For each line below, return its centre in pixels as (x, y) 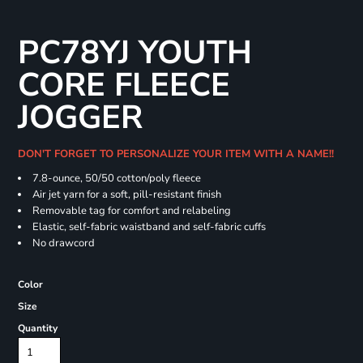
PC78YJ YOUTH (135, 53)
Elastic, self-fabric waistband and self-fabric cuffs (149, 227)
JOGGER (80, 118)
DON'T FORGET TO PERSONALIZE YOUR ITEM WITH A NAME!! (179, 154)
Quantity (37, 329)
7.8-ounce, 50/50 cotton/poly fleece (116, 179)
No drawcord (63, 243)
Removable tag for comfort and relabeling (131, 211)
